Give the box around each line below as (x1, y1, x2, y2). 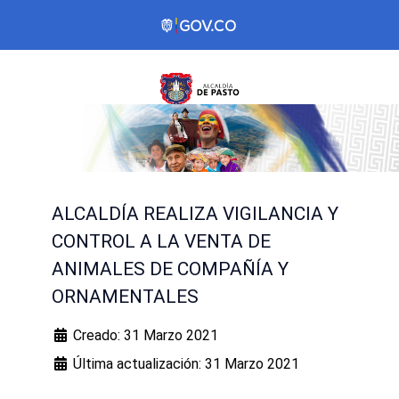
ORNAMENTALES (52, 286, 199, 308)
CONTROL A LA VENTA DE (52, 231, 271, 253)
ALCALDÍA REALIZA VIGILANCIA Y (52, 203, 338, 225)
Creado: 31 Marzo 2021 (73, 327, 218, 345)
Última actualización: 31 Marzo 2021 (73, 355, 299, 373)
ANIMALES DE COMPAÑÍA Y (52, 258, 289, 281)
